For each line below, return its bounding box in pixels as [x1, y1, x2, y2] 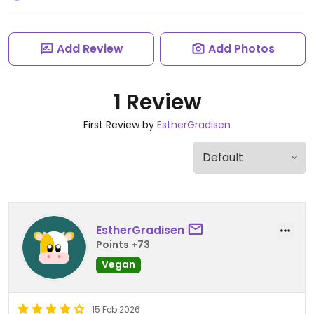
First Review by [83, 118, 157, 132]
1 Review [113, 88, 201, 117]
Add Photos [207, 41, 275, 57]
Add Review [56, 41, 123, 57]
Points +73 [96, 237, 150, 252]
